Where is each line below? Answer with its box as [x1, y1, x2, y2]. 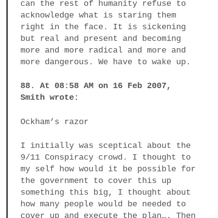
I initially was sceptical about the [20, 141, 191, 151]
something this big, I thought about [20, 188, 191, 198]
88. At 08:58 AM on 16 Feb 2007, [20, 81, 171, 91]
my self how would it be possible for [20, 164, 196, 174]
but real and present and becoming [20, 34, 181, 43]
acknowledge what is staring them [20, 10, 176, 20]
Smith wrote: [20, 93, 79, 103]
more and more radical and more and [20, 45, 186, 55]
